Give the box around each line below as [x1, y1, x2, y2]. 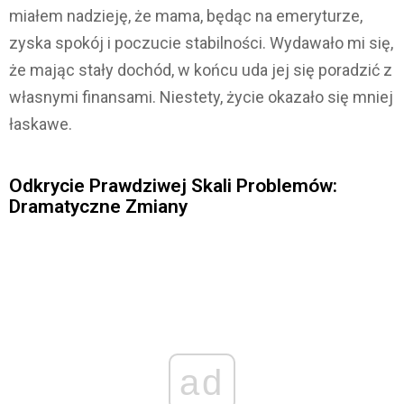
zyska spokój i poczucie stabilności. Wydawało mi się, [9, 33, 393, 53]
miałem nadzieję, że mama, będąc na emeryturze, [9, 6, 363, 26]
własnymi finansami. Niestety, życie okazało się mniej [9, 87, 393, 107]
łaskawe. [9, 115, 72, 134]
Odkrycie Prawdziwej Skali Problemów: [9, 175, 337, 197]
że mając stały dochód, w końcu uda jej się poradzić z [9, 60, 392, 80]
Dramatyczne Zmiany [9, 196, 188, 218]
